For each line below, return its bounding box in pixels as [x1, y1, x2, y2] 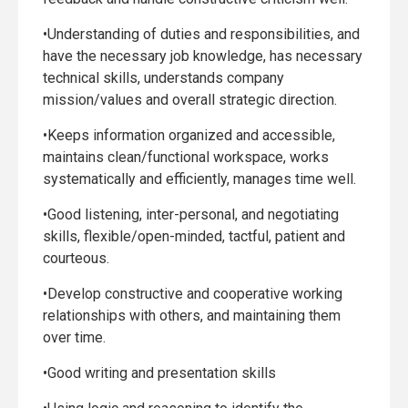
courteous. [43, 250, 109, 267]
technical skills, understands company [43, 69, 284, 87]
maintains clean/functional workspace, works [43, 148, 329, 166]
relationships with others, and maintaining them [43, 307, 341, 324]
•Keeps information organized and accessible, [43, 127, 335, 144]
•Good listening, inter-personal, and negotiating [43, 206, 339, 223]
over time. [43, 329, 106, 346]
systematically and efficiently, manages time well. [43, 170, 356, 188]
